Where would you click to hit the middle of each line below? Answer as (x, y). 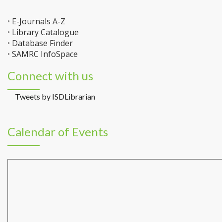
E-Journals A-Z (39, 22)
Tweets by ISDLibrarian (55, 97)
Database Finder (42, 43)
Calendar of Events (58, 132)
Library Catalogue (45, 32)
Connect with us (50, 76)
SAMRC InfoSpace (45, 54)
